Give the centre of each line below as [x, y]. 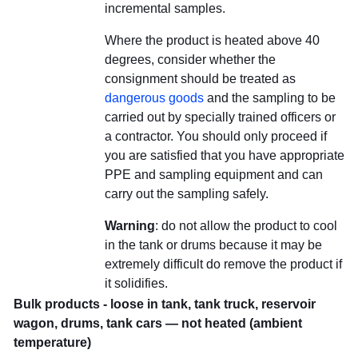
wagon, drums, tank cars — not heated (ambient [158, 323]
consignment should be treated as [200, 79]
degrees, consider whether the [190, 60]
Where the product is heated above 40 [212, 40]
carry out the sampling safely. [187, 194]
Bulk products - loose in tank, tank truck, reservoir [165, 304]
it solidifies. [136, 283]
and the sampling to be [270, 98]
